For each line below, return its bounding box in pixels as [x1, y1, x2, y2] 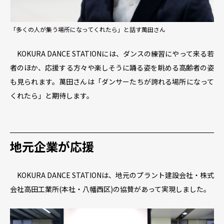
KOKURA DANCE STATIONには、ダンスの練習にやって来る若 [10, 48, 214, 58]
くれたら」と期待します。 [10, 90, 93, 100]
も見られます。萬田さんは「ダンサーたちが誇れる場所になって [10, 76, 214, 86]
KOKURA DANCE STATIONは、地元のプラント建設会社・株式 [10, 169, 214, 180]
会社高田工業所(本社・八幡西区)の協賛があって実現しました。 [10, 183, 210, 194]
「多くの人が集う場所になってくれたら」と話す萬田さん [10, 25, 165, 34]
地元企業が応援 [10, 139, 94, 154]
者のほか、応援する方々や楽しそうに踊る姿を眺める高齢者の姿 [10, 62, 214, 72]
